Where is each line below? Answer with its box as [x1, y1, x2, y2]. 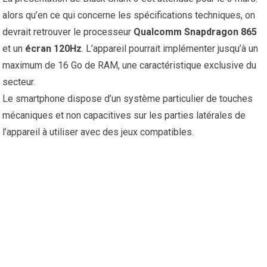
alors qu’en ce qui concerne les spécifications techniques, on [2, 10, 256, 21]
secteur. [2, 76, 36, 88]
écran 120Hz [25, 43, 82, 55]
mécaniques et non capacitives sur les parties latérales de [2, 110, 246, 122]
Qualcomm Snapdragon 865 [133, 26, 257, 38]
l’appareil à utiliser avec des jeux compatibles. [2, 126, 194, 138]
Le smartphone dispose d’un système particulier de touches [2, 93, 253, 105]
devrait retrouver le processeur [2, 26, 134, 38]
